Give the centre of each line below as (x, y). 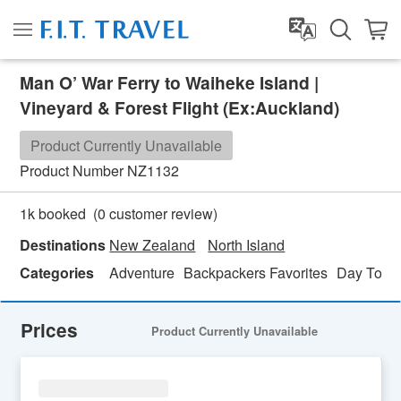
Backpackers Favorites (256, 273)
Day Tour (366, 273)
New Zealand (153, 245)
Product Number (72, 171)
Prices (55, 330)
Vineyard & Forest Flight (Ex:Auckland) (180, 107)
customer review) (162, 213)
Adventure (142, 273)
